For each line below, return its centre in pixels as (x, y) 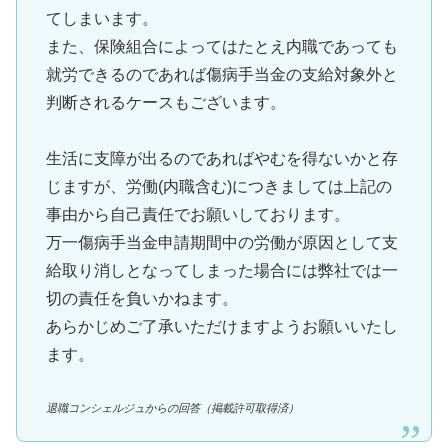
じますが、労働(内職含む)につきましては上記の (218, 187)
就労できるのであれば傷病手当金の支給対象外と (221, 74)
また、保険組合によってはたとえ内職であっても (221, 46)
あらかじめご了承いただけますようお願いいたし (221, 327)
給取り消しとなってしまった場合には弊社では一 (221, 271)
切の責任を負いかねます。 (141, 299)
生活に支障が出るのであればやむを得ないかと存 (221, 159)
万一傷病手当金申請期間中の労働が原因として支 (221, 243)
